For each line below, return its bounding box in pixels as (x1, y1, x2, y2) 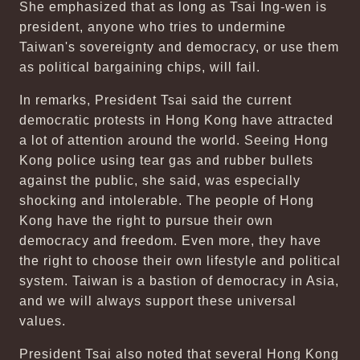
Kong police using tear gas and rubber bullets (19, 153, 313, 167)
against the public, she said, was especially (19, 174, 301, 187)
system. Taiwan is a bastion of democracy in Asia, (19, 274, 339, 288)
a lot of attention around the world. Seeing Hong (19, 133, 329, 147)
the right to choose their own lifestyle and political (19, 254, 341, 268)
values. (19, 314, 70, 328)
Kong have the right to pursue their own (19, 214, 273, 227)
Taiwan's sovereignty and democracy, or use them (19, 40, 339, 54)
